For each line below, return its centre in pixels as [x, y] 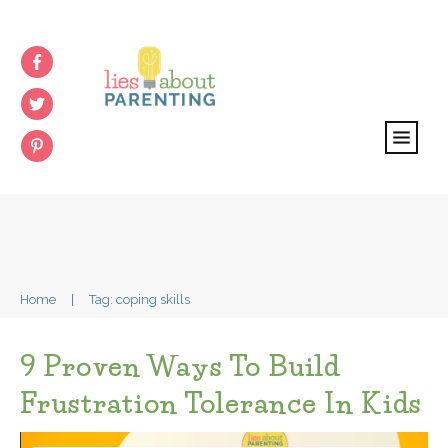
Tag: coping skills [139, 299]
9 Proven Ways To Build [180, 366]
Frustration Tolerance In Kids [221, 403]
